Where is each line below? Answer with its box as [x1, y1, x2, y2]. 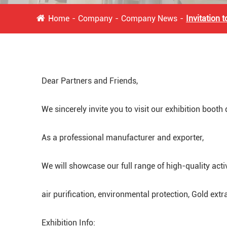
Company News [121, 13, 177, 23]
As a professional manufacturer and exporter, [42, 132, 204, 142]
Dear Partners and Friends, [42, 75, 138, 86]
